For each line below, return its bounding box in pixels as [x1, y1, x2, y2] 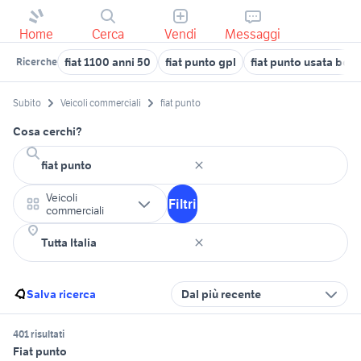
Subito [13, 97, 41, 110]
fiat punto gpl [165, 55, 236, 69]
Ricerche [16, 56, 57, 68]
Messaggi [225, 26, 281, 42]
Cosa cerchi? [13, 124, 82, 139]
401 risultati [13, 328, 64, 341]
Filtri [168, 196, 197, 213]
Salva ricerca [27, 287, 96, 302]
